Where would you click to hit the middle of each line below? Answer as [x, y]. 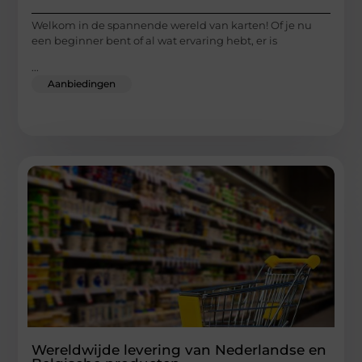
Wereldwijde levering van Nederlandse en [179, 350]
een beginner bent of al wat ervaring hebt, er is [155, 40]
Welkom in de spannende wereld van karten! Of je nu [172, 25]
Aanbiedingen [82, 84]
